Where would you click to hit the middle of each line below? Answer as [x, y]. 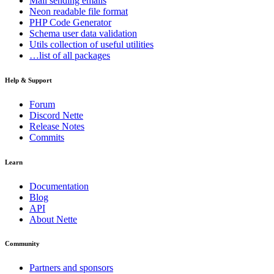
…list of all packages [70, 55]
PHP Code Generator [70, 22]
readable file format [91, 11]
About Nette [53, 219]
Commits [47, 137]
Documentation [59, 186]
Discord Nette [56, 115]
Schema [46, 33]
